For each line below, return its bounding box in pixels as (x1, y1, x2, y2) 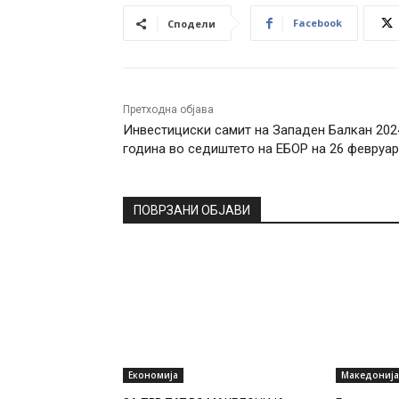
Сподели (167, 16, 216, 30)
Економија (128, 369, 178, 381)
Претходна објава (123, 102, 214, 116)
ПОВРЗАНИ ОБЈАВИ (134, 202, 250, 217)
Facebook (293, 15, 342, 29)
